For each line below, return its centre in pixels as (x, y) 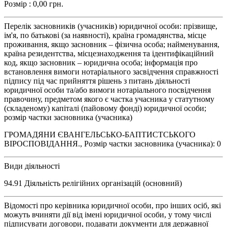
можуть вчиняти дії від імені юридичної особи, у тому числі (108, 214)
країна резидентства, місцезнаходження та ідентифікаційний (109, 53)
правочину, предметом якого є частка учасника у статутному (109, 99)
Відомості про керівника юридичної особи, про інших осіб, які (112, 205)
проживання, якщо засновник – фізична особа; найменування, (112, 44)
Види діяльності (32, 166)
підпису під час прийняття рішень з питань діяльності (97, 81)
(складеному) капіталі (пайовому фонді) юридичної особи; (105, 108)
